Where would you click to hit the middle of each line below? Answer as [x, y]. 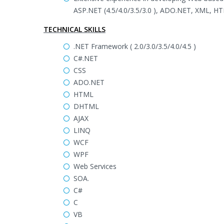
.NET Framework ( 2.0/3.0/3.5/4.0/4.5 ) [135, 46]
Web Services [95, 166]
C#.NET [86, 58]
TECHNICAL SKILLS [74, 29]
